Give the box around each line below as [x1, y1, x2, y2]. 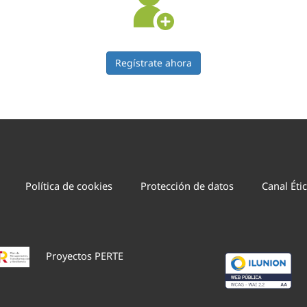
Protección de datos [140, 179, 234, 193]
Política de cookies [25, 179, 113, 193]
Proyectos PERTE [46, 249, 123, 263]
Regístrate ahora [115, 56, 192, 70]
